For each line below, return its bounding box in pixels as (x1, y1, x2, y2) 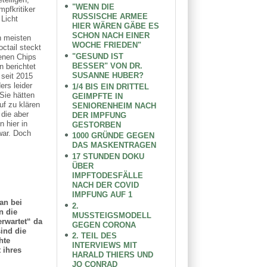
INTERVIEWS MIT (72, 241, 138, 250)
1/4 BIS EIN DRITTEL (72, 82, 150, 91)
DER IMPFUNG (72, 110, 127, 120)
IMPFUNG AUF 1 (72, 190, 133, 200)
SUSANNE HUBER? (72, 71, 144, 80)
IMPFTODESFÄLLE (72, 171, 144, 181)
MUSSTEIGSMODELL (72, 210, 152, 220)
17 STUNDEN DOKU (72, 152, 145, 162)
